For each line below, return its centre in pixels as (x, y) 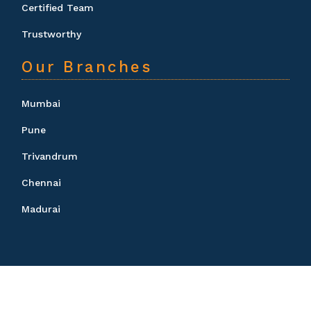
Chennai (41, 182)
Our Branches (87, 66)
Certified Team (58, 7)
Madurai (41, 209)
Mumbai (41, 103)
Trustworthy (51, 34)
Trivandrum (50, 156)
